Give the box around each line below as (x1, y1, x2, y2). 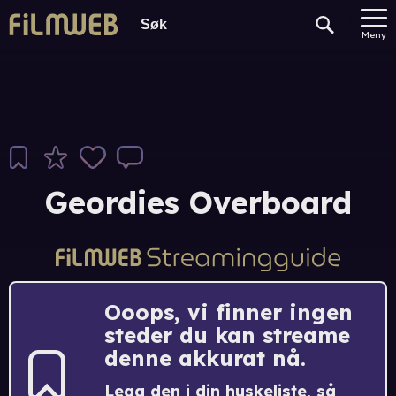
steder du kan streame (104, 321, 350, 348)
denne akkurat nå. (104, 344, 306, 371)
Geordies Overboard (44, 184, 352, 222)
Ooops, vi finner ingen (104, 298, 353, 325)
